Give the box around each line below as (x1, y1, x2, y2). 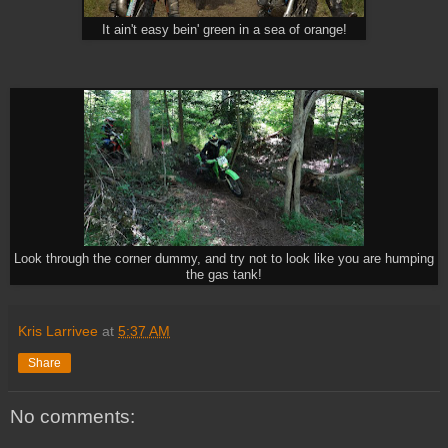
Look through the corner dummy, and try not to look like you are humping (14, 251, 434, 266)
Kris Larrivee (18, 322, 98, 339)
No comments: (10, 405, 135, 427)
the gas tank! (186, 267, 262, 282)
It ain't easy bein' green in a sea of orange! (101, 22, 347, 37)
